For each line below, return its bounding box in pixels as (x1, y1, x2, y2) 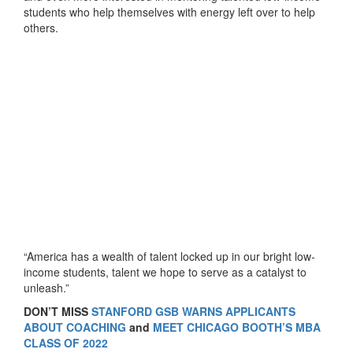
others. (24, 20, 58, 36)
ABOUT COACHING (24, 319, 126, 336)
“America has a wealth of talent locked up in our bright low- (24, 248, 315, 265)
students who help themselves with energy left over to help (24, 4, 315, 20)
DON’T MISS (24, 303, 91, 320)
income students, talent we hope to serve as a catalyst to (24, 264, 307, 281)
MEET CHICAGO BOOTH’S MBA (153, 319, 321, 336)
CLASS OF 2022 (24, 335, 108, 351)
